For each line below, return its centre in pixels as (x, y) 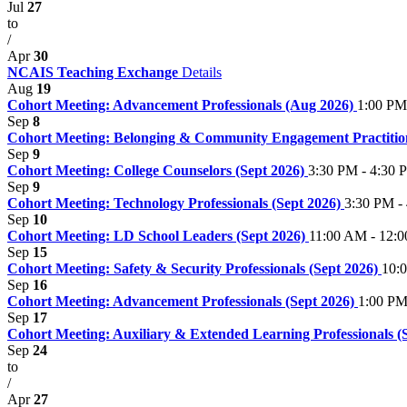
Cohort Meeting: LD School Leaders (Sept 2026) (158, 236)
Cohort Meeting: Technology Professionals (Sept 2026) (176, 203)
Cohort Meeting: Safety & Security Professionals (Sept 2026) (194, 269)
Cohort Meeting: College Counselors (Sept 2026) (158, 171)
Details (202, 73)
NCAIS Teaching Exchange (94, 73)
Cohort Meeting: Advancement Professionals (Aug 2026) (182, 105)
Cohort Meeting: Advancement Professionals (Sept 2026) (183, 302)
